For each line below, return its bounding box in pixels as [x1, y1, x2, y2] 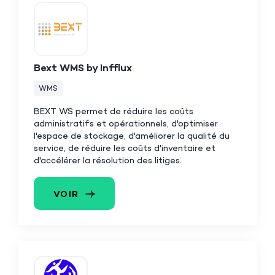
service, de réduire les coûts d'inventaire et [34, 143, 215, 154]
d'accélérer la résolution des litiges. [34, 155, 182, 166]
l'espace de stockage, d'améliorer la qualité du [34, 131, 230, 142]
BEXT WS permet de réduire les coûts [34, 106, 193, 117]
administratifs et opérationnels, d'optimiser [34, 118, 218, 130]
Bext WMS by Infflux [34, 63, 132, 75]
